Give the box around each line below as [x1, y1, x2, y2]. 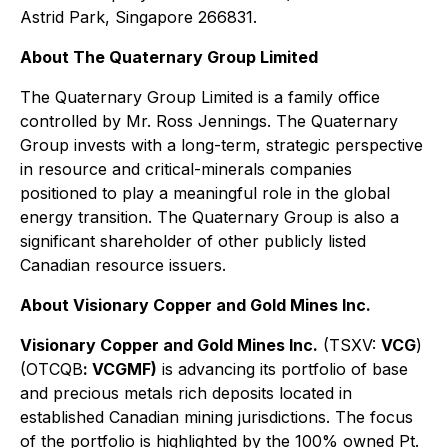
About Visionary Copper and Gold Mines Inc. [20, 295, 371, 315]
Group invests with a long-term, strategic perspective [20, 135, 423, 155]
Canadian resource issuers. [20, 255, 226, 275]
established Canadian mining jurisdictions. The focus [20, 407, 413, 427]
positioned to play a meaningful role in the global [20, 183, 390, 203]
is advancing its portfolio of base [157, 359, 408, 379]
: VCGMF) [83, 359, 157, 379]
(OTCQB [20, 359, 83, 379]
